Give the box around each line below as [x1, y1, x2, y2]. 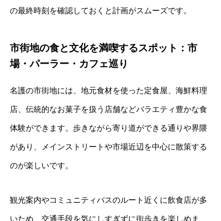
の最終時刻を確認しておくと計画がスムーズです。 [10, 6, 191, 15]
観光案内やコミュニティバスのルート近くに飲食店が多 [10, 195, 207, 204]
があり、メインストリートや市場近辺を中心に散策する [10, 142, 207, 151]
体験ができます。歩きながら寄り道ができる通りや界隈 [10, 123, 207, 132]
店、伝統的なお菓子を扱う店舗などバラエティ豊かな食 [10, 105, 207, 113]
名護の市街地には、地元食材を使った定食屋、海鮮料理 [10, 86, 207, 95]
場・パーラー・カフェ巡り [10, 58, 128, 69]
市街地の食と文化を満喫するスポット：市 [10, 42, 197, 53]
